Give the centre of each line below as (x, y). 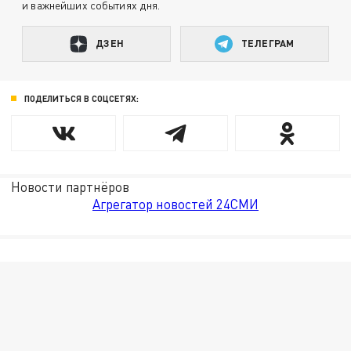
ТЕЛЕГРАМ (268, 43)
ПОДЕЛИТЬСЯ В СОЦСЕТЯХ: (81, 98)
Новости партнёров (71, 186)
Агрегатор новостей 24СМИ (175, 204)
